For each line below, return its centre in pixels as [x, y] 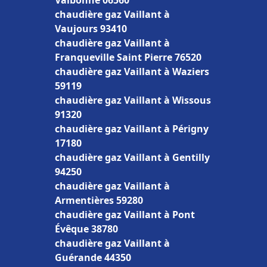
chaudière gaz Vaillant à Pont [125, 215]
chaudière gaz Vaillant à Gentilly [132, 157]
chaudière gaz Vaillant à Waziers [132, 72]
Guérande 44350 [93, 257]
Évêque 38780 [86, 229]
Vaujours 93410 [91, 29]
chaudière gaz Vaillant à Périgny [132, 129]
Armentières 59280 [99, 200]
